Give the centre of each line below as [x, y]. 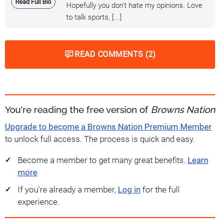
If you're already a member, [68, 190]
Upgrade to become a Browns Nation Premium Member [108, 127]
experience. [39, 202]
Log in [129, 190]
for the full [160, 190]
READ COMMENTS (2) [115, 55]
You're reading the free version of [78, 110]
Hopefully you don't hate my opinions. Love [134, 6]
